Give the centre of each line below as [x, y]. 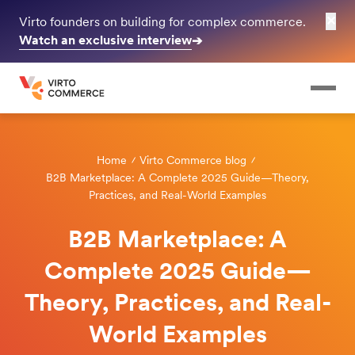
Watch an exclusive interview [105, 40]
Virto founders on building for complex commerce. [164, 22]
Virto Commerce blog [193, 160]
